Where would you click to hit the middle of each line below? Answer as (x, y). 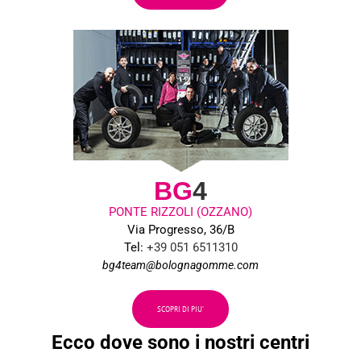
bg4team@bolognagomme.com (180, 265)
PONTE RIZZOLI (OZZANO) (180, 212)
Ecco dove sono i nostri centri (180, 342)
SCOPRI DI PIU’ (180, 309)
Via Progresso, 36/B (180, 229)
